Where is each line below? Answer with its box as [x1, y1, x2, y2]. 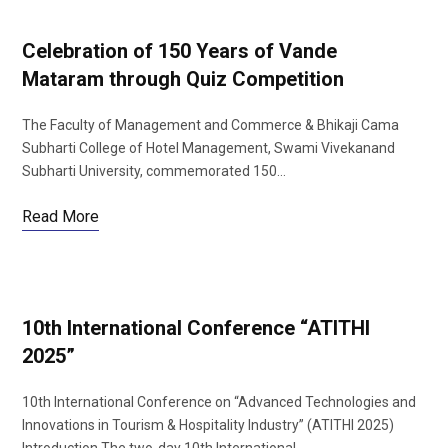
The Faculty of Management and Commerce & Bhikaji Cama [22, 117, 399, 133]
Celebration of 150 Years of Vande [22, 39, 337, 63]
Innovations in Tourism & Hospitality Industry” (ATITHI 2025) [22, 417, 394, 433]
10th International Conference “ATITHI [22, 316, 370, 340]
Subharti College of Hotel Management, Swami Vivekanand [22, 140, 395, 156]
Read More [22, 207, 99, 226]
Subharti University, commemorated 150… [22, 163, 286, 179]
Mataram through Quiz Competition [22, 67, 344, 91]
